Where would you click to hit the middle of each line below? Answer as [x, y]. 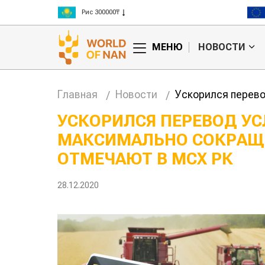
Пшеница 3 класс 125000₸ [122, 25]
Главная [77, 94]
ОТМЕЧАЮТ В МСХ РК [145, 159]
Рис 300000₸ [101, 12]
